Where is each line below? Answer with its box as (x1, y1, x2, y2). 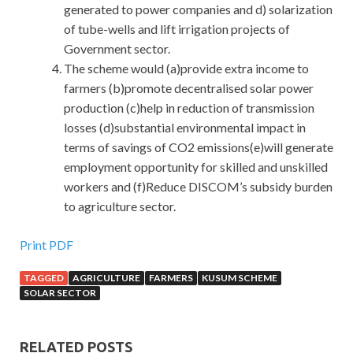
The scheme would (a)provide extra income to (64, 61, 309, 76)
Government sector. (64, 41, 170, 57)
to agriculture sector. (64, 199, 176, 214)
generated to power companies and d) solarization (64, 2, 333, 17)
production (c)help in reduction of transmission (64, 100, 314, 116)
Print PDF (20, 237, 73, 253)
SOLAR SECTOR (24, 287, 96, 299)
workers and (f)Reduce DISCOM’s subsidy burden (64, 179, 333, 195)
